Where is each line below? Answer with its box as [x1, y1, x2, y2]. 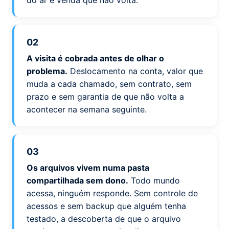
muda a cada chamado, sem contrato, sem [27, 79, 192, 89]
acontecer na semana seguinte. [27, 104, 147, 114]
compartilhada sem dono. [27, 175, 128, 186]
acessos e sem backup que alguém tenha [27, 201, 186, 211]
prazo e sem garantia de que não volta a [27, 91, 184, 102]
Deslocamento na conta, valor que [70, 66, 203, 76]
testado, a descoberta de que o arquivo [27, 214, 181, 224]
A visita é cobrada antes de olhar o [27, 53, 164, 63]
